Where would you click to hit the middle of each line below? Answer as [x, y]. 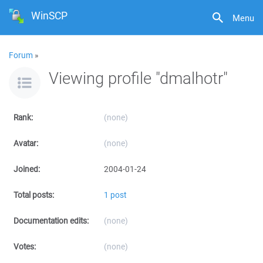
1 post [115, 195]
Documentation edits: [51, 221]
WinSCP [50, 16]
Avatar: [26, 143]
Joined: [27, 169]
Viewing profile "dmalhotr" [138, 78]
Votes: [25, 247]
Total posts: [34, 195]
